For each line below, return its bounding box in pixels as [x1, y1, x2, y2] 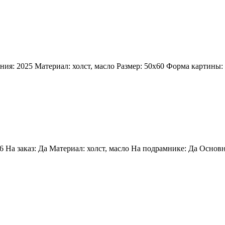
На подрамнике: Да [131, 144, 197, 153]
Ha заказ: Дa [6, 144, 47, 153]
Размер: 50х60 [117, 61, 164, 70]
